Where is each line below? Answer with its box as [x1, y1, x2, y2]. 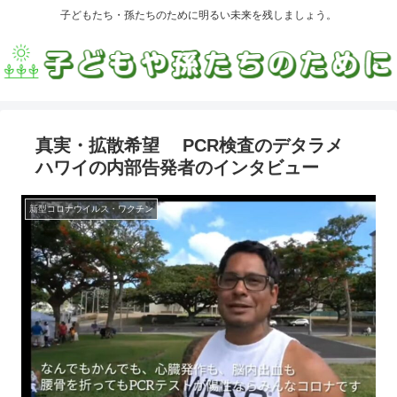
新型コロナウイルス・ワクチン [29, 203, 153, 214]
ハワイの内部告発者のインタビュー [35, 157, 319, 177]
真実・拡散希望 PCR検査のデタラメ [35, 135, 361, 155]
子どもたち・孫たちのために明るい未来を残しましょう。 [60, 9, 337, 22]
